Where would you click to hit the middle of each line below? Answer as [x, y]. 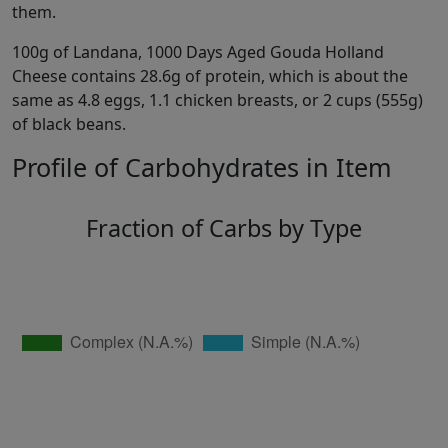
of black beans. [69, 124]
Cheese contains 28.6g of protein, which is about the [210, 76]
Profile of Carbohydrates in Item [202, 167]
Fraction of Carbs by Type [224, 228]
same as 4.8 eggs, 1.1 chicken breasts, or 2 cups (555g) [217, 100]
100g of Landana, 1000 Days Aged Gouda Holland [198, 52]
